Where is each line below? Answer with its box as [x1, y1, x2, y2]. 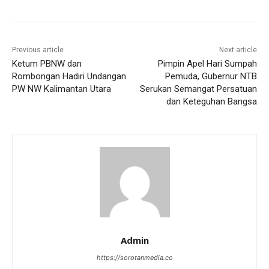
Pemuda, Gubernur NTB [165, 70, 257, 82]
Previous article [12, 45, 64, 54]
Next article [219, 45, 257, 54]
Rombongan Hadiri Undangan [12, 70, 126, 82]
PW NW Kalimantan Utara [12, 83, 111, 94]
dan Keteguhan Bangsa [166, 95, 257, 107]
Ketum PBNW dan [12, 58, 82, 69]
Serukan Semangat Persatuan [139, 83, 257, 94]
